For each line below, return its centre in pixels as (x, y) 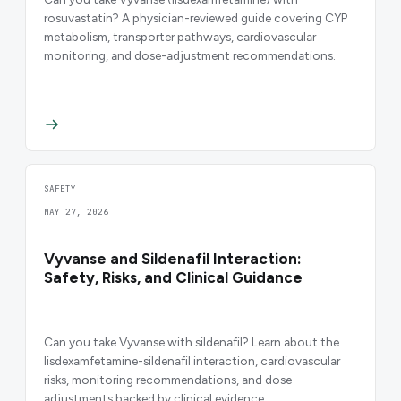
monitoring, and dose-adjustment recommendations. (190, 55)
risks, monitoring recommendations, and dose (168, 380)
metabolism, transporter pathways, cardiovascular (180, 36)
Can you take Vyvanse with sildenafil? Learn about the (192, 342)
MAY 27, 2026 (76, 212)
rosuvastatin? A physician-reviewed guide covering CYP (196, 17)
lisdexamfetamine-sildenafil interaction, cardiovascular (192, 361)
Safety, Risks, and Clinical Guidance (173, 278)
